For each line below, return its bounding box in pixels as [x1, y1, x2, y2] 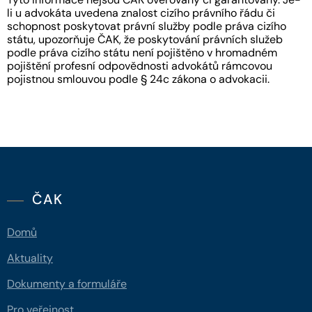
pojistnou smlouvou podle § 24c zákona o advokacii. [7, 71, 270, 86]
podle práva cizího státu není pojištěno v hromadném [7, 45, 277, 60]
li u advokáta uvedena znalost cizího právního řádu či [7, 5, 275, 20]
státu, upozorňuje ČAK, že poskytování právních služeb [7, 31, 283, 47]
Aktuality [7, 250, 53, 265]
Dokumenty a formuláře [7, 276, 127, 291]
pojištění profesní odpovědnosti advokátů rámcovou [7, 58, 272, 73]
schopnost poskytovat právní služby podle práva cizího [7, 18, 286, 33]
